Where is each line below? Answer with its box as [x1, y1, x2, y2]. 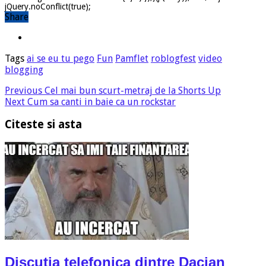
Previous [5, 84, 42, 96]
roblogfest [151, 52, 196, 64]
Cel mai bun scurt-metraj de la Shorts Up [42, 84, 221, 96]
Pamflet [115, 52, 148, 64]
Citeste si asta [5, 118, 82, 131]
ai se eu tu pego [27, 52, 94, 64]
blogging [5, 64, 43, 75]
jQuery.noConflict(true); [5, 1, 91, 11]
